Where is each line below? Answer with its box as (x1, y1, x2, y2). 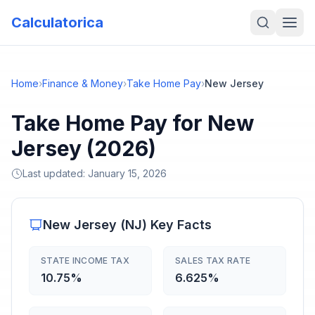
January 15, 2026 (88, 167, 167, 179)
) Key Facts (142, 217, 212, 232)
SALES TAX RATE (175, 255, 251, 266)
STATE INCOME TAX (41, 255, 129, 266)
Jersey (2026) (11, 136, 156, 161)
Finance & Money (42, 77, 123, 89)
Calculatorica (11, 14, 103, 31)
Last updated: (22, 167, 88, 179)
